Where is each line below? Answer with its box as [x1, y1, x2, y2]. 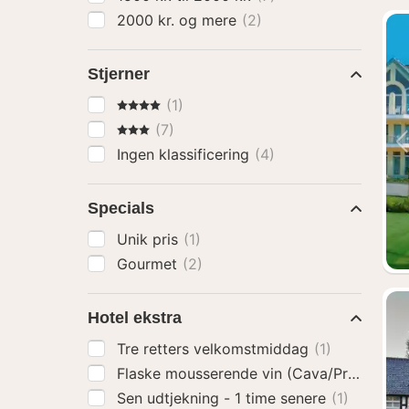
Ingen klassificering [117, 145, 254, 163]
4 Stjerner [116, 95, 184, 113]
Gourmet [117, 255, 182, 273]
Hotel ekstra [88, 309, 182, 327]
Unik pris [117, 230, 183, 248]
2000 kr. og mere [179, 11, 241, 29]
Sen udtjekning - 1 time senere [117, 389, 330, 407]
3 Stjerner [116, 120, 184, 138]
